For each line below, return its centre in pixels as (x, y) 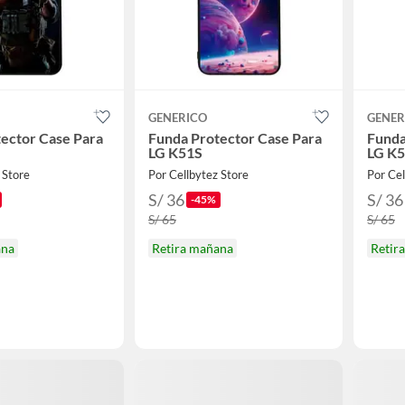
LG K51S (175, 152)
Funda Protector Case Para (235, 138)
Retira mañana (193, 248)
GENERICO (178, 118)
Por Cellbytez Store (198, 174)
